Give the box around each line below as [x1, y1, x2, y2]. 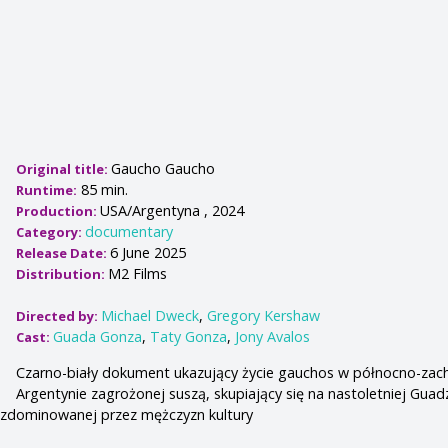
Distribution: [16, 265, 109, 284]
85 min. [77, 180, 129, 200]
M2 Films [108, 264, 168, 284]
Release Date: [16, 244, 111, 263]
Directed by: [16, 307, 102, 326]
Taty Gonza [150, 327, 228, 347]
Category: [16, 223, 86, 242]
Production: [16, 202, 101, 221]
